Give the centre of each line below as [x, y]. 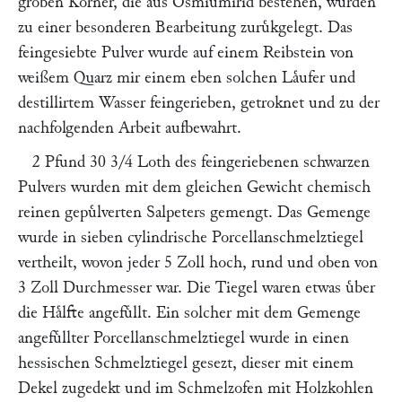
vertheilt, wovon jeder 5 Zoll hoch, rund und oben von [198, 262]
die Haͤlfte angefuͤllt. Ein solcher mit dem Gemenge [189, 313]
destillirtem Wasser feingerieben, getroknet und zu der [199, 103]
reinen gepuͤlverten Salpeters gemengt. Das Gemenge [194, 212]
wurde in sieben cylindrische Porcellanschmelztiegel [191, 237]
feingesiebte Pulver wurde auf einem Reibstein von [186, 52]
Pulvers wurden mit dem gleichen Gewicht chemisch [194, 187]
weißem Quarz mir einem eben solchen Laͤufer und [187, 78]
